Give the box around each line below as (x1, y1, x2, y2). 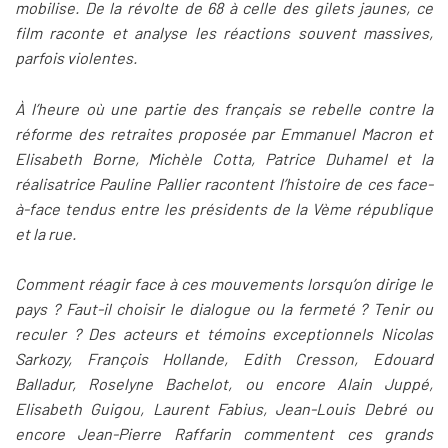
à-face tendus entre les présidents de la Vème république (15, 198, 433, 218)
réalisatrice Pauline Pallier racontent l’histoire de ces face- (15, 173, 433, 193)
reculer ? (15, 324, 81, 344)
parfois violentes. (15, 48, 137, 68)
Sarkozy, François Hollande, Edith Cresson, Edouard (15, 349, 433, 369)
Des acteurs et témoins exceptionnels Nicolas (88, 324, 434, 344)
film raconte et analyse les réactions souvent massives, (15, 23, 433, 43)
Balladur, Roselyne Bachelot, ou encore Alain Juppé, (15, 374, 433, 394)
